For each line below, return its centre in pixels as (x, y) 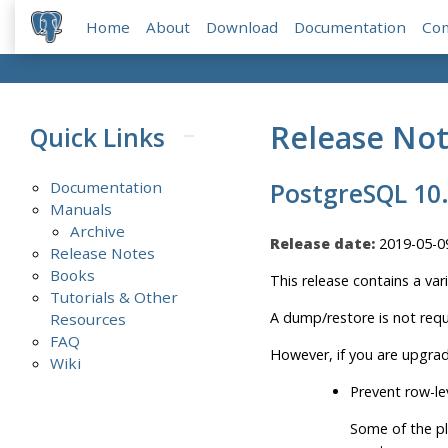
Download (242, 27)
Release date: (324, 243)
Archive (98, 231)
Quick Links (98, 137)
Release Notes (103, 253)
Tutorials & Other (114, 297)
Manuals (81, 209)
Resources (88, 319)
